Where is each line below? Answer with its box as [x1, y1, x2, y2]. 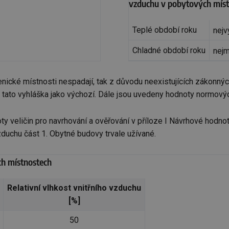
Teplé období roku [132, 25, 197, 35]
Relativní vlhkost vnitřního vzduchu [7, 182, 141, 193]
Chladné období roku [132, 45, 205, 56]
